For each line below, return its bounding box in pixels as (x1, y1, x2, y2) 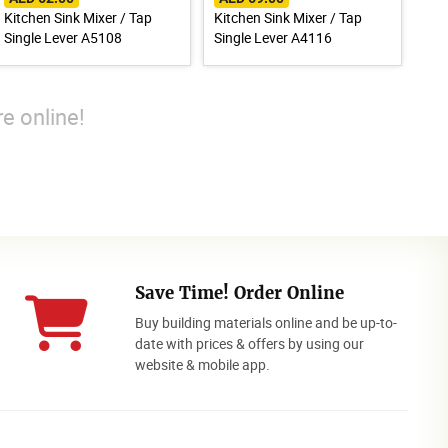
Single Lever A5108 (3, 27, 122, 47)
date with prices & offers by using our (135, 333, 365, 353)
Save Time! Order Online (135, 281, 345, 304)
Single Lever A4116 (214, 27, 333, 47)
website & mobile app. (135, 354, 271, 374)
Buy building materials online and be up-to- (135, 312, 398, 332)
